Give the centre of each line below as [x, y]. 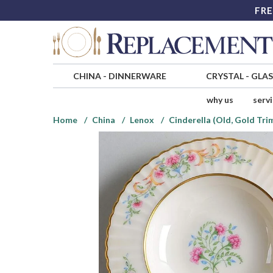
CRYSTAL [225, 76]
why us [220, 100]
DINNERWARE [137, 76]
